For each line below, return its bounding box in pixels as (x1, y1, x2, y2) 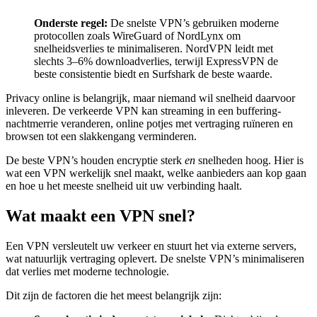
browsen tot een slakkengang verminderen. (6, 130, 197, 143)
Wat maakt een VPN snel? (6, 207, 195, 226)
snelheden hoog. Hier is (195, 154, 304, 167)
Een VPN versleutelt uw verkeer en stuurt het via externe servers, (6, 239, 296, 252)
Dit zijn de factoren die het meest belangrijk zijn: (6, 289, 221, 301)
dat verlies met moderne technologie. (6, 265, 169, 277)
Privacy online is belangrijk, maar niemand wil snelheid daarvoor (6, 92, 295, 105)
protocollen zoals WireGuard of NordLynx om (34, 30, 241, 42)
